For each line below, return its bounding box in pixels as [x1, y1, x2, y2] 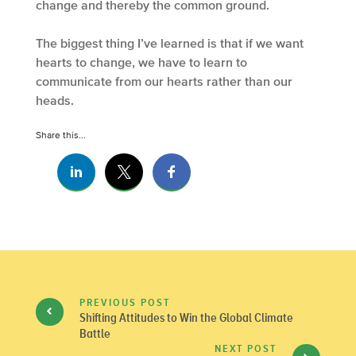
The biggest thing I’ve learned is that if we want [36, 36, 304, 51]
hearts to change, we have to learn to [36, 55, 247, 70]
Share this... [36, 130, 86, 141]
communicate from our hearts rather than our [36, 74, 292, 89]
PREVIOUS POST [79, 296, 170, 310]
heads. [36, 93, 74, 108]
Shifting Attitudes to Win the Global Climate [79, 310, 293, 326]
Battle [79, 326, 110, 342]
